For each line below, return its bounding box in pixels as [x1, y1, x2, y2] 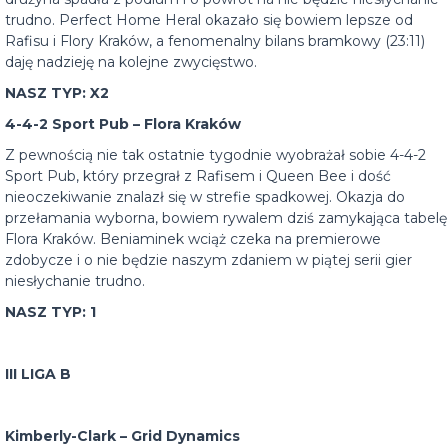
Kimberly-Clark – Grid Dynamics [5, 427, 240, 445]
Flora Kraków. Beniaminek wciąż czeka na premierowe [5, 230, 381, 248]
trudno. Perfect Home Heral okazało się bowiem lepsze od [5, 11, 413, 29]
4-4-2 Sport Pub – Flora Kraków [5, 115, 241, 133]
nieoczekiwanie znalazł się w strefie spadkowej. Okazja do [5, 188, 405, 206]
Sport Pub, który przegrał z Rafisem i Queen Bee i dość [5, 167, 391, 185]
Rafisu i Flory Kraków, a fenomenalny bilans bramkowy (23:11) [5, 32, 425, 50]
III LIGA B [5, 365, 71, 383]
